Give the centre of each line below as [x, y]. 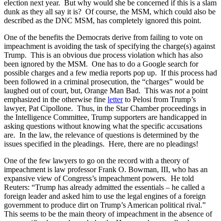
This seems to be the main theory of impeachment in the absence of [108, 214]
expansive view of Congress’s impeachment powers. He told [99, 178]
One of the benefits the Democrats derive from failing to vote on [103, 37]
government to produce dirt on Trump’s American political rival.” [105, 205]
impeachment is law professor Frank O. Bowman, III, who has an [106, 169]
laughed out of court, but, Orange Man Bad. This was [89, 90]
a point [196, 90]
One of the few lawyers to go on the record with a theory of [96, 160]
